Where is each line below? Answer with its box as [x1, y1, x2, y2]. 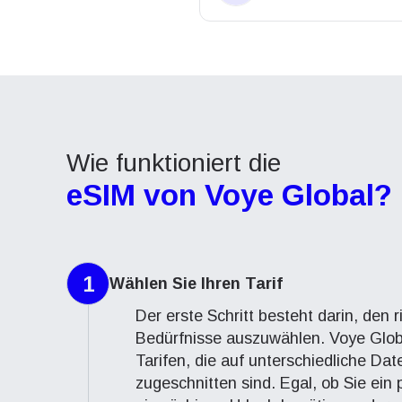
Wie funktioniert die [66, 149, 281, 177]
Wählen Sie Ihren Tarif [109, 274, 283, 293]
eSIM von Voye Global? [66, 179, 392, 212]
